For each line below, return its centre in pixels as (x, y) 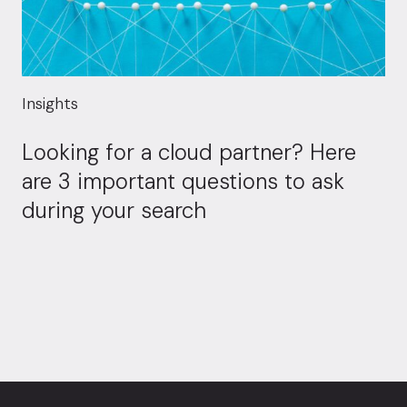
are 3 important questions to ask (183, 181)
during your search (114, 210)
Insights (50, 104)
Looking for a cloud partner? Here (189, 152)
